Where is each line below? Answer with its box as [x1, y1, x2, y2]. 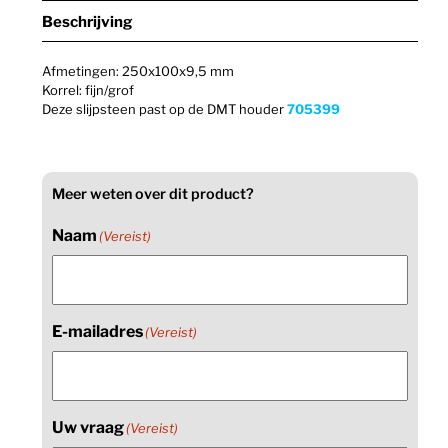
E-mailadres [52, 321, 144, 341]
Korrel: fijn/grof [42, 81, 135, 98]
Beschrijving [42, 12, 134, 31]
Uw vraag [52, 417, 125, 437]
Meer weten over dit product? [52, 185, 255, 204]
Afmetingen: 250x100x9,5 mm [42, 62, 235, 79]
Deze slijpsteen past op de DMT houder [42, 100, 288, 117]
